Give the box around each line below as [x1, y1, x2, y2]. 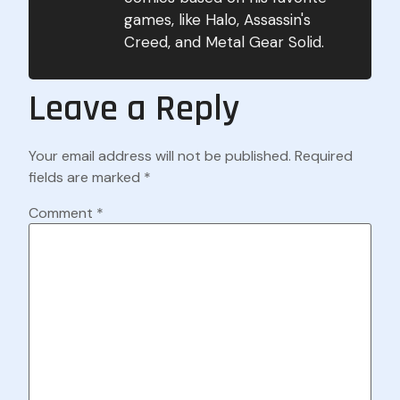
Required [295, 146, 353, 166]
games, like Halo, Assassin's [124, 9, 311, 29]
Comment [29, 203, 96, 222]
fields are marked [29, 168, 144, 187]
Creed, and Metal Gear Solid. [124, 31, 324, 52]
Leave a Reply [29, 85, 240, 133]
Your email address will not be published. [29, 146, 291, 166]
